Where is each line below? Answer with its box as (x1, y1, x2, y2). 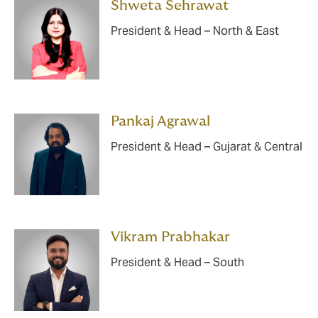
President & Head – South (111, 255, 244, 270)
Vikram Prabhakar (111, 230, 230, 244)
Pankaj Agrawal (111, 114, 210, 128)
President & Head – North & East (111, 23, 279, 38)
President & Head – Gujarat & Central (111, 139, 302, 154)
